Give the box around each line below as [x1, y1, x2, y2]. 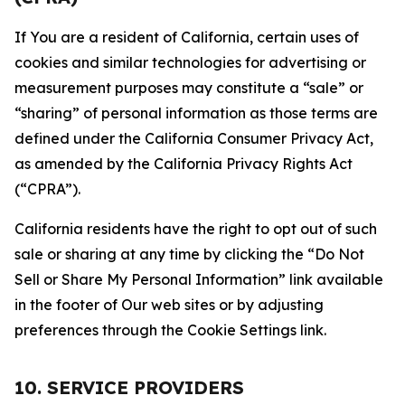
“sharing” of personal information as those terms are [14, 104, 378, 122]
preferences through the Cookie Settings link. [14, 321, 326, 339]
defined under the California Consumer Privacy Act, [14, 129, 373, 147]
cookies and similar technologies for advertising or [14, 53, 366, 71]
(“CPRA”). [14, 180, 80, 198]
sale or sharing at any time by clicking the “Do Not [14, 245, 364, 263]
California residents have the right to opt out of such [14, 220, 377, 238]
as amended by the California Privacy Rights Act [14, 155, 353, 173]
